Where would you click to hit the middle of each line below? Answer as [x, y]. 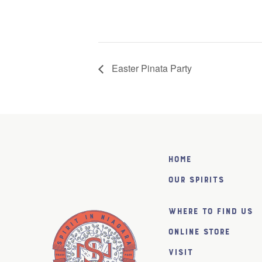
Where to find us [210, 212]
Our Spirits [196, 180]
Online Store [199, 232]
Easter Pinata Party [151, 68]
